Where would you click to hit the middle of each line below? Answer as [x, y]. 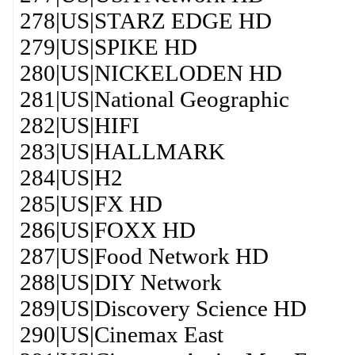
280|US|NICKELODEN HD [151, 73]
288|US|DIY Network [120, 282]
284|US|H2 [71, 177]
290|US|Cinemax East [121, 334]
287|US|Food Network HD [144, 256]
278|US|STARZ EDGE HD [145, 21]
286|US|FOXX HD [107, 230]
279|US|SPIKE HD [108, 47]
